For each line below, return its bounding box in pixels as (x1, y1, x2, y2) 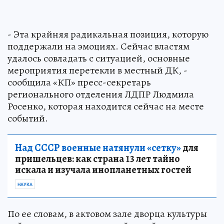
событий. (7, 111, 48, 125)
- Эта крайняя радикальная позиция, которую (7, 27, 208, 41)
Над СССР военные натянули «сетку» (15, 141, 181, 154)
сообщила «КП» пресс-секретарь (7, 75, 151, 89)
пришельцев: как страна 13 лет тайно (15, 152, 180, 165)
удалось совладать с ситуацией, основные (7, 51, 190, 65)
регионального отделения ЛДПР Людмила (7, 87, 194, 101)
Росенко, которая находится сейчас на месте (7, 99, 204, 113)
